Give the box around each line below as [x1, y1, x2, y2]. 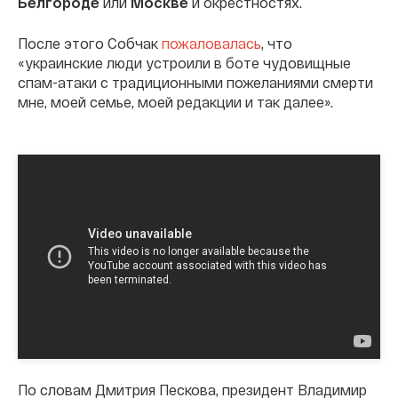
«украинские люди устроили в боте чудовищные [18, 54, 351, 72]
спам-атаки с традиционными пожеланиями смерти [18, 74, 373, 92]
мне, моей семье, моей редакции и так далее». [18, 93, 333, 111]
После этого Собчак [18, 35, 162, 52]
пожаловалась [162, 35, 261, 52]
